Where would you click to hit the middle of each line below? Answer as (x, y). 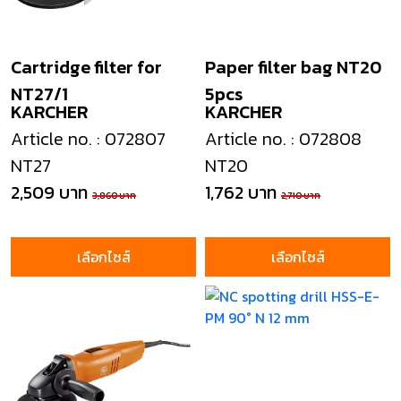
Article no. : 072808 (283, 139)
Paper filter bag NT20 (293, 67)
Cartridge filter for (86, 67)
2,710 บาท (301, 196)
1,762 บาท (241, 192)
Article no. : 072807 (88, 139)
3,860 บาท (114, 196)
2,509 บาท (49, 192)
